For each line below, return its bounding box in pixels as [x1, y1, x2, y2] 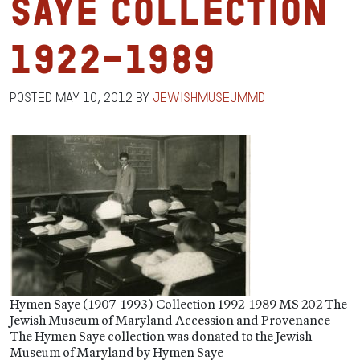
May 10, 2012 [55, 92, 133, 104]
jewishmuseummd [153, 92, 265, 104]
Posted [10, 92, 55, 104]
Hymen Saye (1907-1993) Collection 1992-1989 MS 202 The [10, 296, 347, 312]
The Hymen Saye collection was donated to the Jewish [10, 328, 312, 344]
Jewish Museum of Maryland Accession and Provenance [10, 312, 330, 328]
